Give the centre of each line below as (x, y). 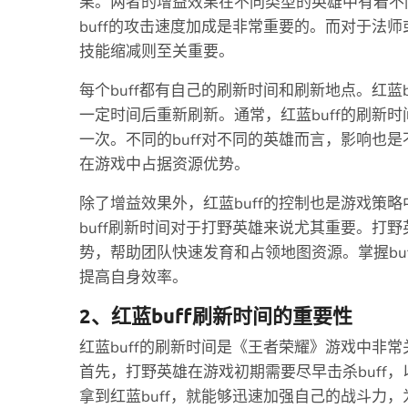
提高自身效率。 (133, 277)
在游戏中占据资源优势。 (164, 164)
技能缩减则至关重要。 (157, 51)
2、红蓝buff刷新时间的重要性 (216, 316)
